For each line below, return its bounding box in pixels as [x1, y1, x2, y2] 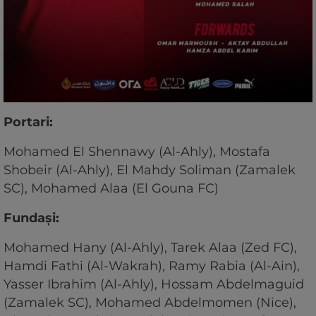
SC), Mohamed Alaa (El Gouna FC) [4, 181, 219, 197]
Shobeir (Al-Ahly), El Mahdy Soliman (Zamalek [4, 162, 296, 178]
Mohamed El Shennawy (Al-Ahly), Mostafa [4, 144, 270, 160]
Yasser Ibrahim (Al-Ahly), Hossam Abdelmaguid [4, 276, 304, 293]
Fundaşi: [4, 210, 63, 226]
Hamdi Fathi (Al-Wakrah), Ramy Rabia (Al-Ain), [4, 258, 300, 274]
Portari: [4, 114, 56, 130]
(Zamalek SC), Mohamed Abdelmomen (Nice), [4, 295, 296, 311]
